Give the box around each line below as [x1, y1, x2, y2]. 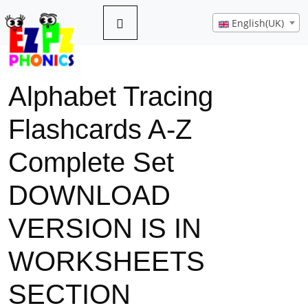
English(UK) [232, 16, 284, 30]
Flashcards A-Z [8, 114, 192, 144]
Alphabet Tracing [8, 81, 213, 111]
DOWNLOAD [8, 180, 170, 210]
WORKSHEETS [8, 246, 205, 276]
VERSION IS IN [8, 213, 201, 243]
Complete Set [8, 147, 174, 177]
